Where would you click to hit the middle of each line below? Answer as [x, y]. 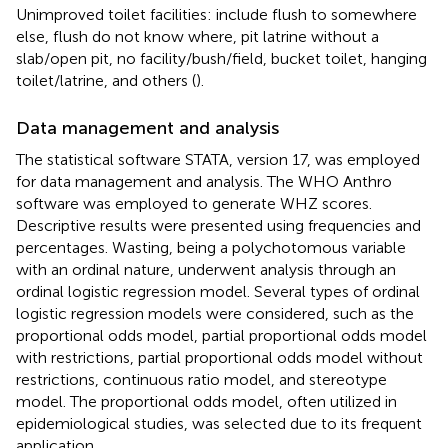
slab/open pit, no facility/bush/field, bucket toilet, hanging [221, 58]
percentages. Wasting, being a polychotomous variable [211, 247]
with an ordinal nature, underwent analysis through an [206, 269]
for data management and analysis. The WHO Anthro [204, 181]
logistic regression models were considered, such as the [215, 313]
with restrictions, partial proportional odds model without [219, 357]
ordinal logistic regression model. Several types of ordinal [218, 291]
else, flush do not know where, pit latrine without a [197, 36]
